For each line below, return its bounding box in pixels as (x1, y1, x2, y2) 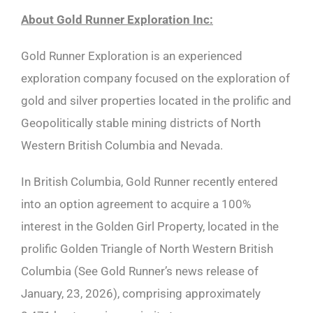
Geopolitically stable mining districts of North (21, 115, 261, 130)
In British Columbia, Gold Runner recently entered (21, 174, 278, 189)
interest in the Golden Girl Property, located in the (21, 219, 279, 233)
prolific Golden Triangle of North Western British (21, 241, 273, 256)
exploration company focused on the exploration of (21, 71, 290, 85)
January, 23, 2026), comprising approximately (21, 286, 261, 300)
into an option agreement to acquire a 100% (21, 196, 251, 211)
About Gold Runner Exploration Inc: (21, 12, 213, 27)
